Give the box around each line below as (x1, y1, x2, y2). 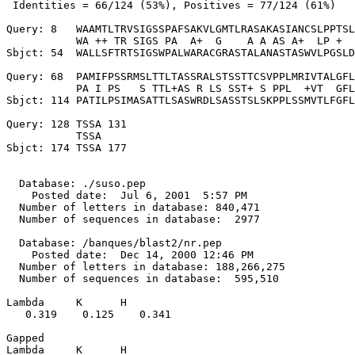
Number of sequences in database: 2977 (6, 213, 260, 225)
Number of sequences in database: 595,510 (6, 273, 279, 284)
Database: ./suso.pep (6, 177, 146, 189)
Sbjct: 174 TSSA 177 (6, 142, 127, 154)
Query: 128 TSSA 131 (6, 118, 127, 130)
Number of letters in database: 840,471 (6, 201, 260, 213)
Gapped (6, 332, 44, 344)
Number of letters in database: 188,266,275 (6, 261, 285, 273)
